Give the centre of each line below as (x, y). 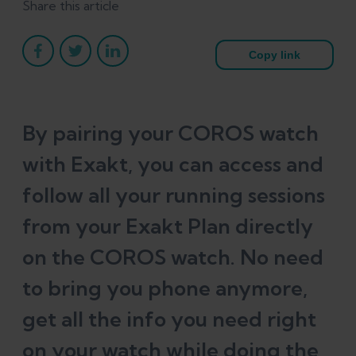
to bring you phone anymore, (165, 288)
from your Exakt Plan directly (168, 226)
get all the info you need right (169, 319)
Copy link (275, 54)
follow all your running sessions (174, 195)
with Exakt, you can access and (173, 164)
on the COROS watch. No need (173, 257)
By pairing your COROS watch (170, 133)
